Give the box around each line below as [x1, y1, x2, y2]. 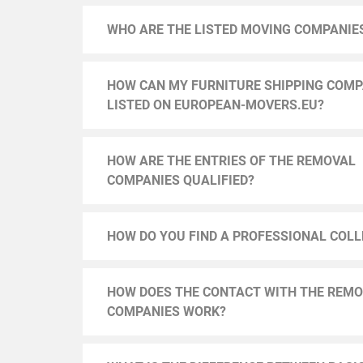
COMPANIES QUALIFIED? [107, 173, 254, 189]
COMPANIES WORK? [107, 304, 226, 320]
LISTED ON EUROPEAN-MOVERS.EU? [107, 97, 324, 113]
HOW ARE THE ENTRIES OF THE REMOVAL [107, 153, 356, 169]
